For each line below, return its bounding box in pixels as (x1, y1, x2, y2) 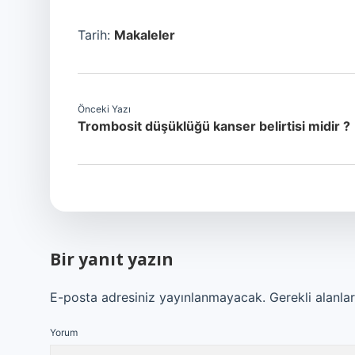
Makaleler (114, 27, 175, 43)
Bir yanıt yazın (50, 248, 174, 270)
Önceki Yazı (78, 103, 131, 115)
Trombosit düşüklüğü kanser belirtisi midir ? (78, 118, 350, 134)
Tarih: (78, 27, 114, 43)
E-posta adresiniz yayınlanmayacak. (50, 289, 265, 305)
